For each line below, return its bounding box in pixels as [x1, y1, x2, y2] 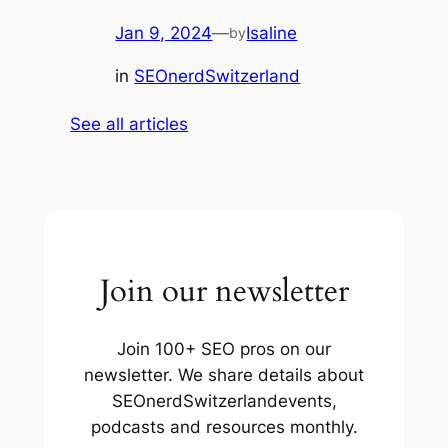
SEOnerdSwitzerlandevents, [111, 390, 337, 411]
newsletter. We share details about [84, 364, 364, 385]
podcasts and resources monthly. [90, 416, 358, 437]
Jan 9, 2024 [115, 23, 213, 44]
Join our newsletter [99, 270, 349, 313]
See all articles [70, 114, 189, 135]
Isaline [246, 23, 298, 44]
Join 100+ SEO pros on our [117, 338, 331, 359]
